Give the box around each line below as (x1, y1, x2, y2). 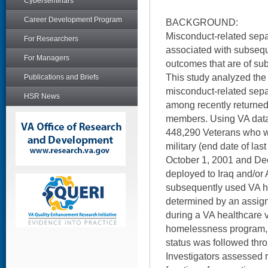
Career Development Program (24, 16, 122, 24)
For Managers (24, 54, 69, 62)
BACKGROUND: (166, 17, 238, 28)
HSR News (24, 92, 60, 100)
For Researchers (24, 35, 78, 43)
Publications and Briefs (24, 73, 99, 81)
